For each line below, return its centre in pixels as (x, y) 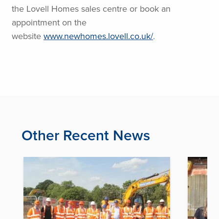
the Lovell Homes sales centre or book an (91, 9)
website (28, 36)
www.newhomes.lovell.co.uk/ (98, 36)
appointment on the (49, 22)
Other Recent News (86, 135)
